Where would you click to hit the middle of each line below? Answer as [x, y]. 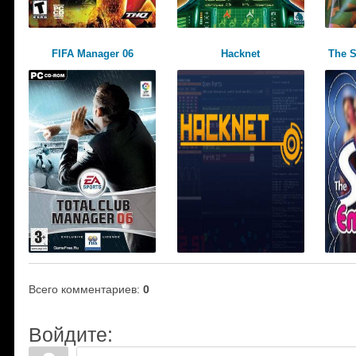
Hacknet [241, 54]
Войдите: [71, 335]
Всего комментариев [83, 289]
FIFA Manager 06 [92, 54]
